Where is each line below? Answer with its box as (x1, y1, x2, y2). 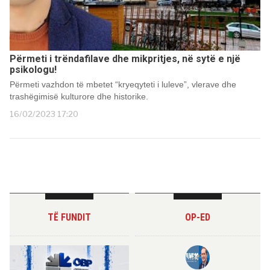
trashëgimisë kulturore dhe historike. (10, 92, 148, 102)
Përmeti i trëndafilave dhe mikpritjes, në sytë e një (10, 53, 240, 65)
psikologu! (10, 64, 57, 76)
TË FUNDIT (48, 212, 91, 224)
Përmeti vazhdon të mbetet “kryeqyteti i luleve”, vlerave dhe (10, 80, 236, 90)
